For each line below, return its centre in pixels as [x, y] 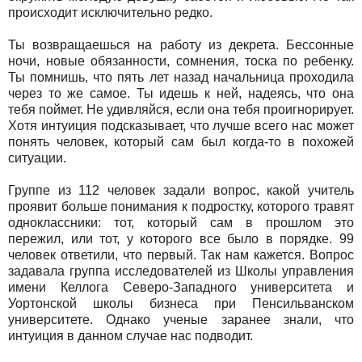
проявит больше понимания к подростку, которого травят [181, 207]
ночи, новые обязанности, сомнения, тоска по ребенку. [181, 61]
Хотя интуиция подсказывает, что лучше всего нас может [181, 126]
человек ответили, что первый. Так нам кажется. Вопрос [181, 255]
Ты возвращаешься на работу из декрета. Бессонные [181, 45]
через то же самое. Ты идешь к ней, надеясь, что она [181, 94]
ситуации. [37, 158]
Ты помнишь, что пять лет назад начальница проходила [181, 78]
